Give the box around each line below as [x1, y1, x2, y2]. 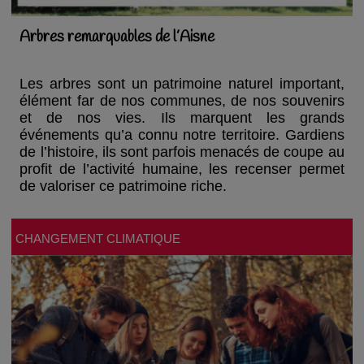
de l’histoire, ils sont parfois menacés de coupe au [19, 144, 344, 161]
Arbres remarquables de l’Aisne [19, 27, 215, 49]
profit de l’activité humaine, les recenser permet [19, 161, 344, 178]
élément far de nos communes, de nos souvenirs [19, 93, 344, 110]
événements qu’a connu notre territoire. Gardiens [19, 127, 344, 144]
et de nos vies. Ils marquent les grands [19, 110, 344, 127]
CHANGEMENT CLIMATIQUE [15, 232, 181, 245]
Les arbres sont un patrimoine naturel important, [19, 76, 344, 93]
